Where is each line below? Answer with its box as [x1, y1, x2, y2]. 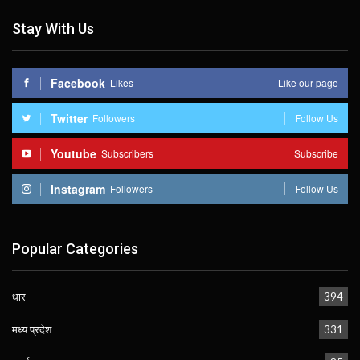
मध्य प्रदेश [12, 323, 51, 337]
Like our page [278, 75, 338, 89]
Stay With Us [12, 20, 94, 38]
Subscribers [101, 145, 153, 160]
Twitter [51, 109, 88, 126]
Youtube [51, 145, 96, 162]
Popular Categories [12, 239, 138, 257]
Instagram [51, 180, 105, 197]
